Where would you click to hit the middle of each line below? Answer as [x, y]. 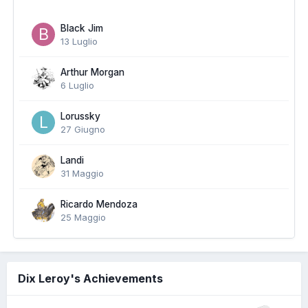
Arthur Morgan [92, 72]
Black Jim [82, 28]
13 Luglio [79, 41]
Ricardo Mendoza [99, 204]
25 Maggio [83, 217]
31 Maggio [82, 173]
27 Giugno [83, 129]
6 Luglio [77, 85]
